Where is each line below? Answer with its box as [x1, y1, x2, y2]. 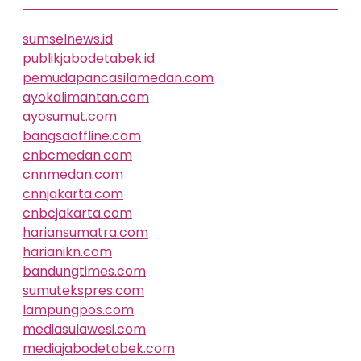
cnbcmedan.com [23, 146, 132, 164]
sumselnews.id [23, 30, 113, 48]
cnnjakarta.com [23, 185, 123, 203]
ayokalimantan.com [23, 88, 149, 106]
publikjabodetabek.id [23, 49, 155, 68]
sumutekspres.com [23, 281, 144, 300]
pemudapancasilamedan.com [23, 68, 214, 87]
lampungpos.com [23, 301, 134, 319]
